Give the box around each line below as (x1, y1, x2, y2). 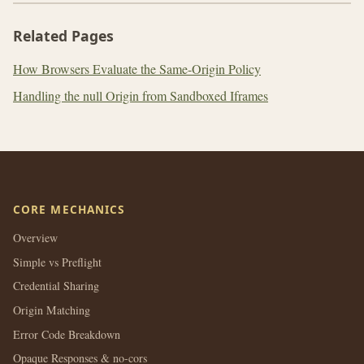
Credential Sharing (13, 278, 99, 294)
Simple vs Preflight (13, 253, 102, 270)
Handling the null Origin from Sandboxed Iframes (13, 87, 268, 105)
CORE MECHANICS (13, 201, 125, 218)
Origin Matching (13, 301, 90, 318)
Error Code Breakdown (13, 326, 120, 342)
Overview (13, 230, 58, 246)
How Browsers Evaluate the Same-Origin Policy (13, 59, 261, 77)
